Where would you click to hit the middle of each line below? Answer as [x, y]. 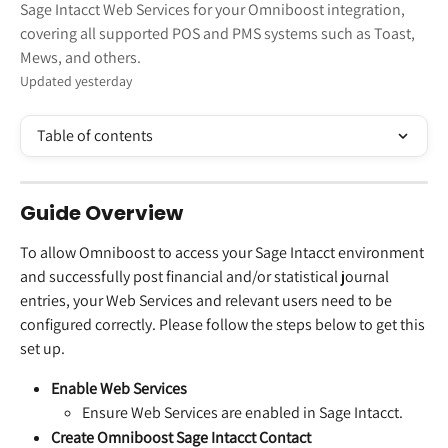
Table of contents [95, 135]
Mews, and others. [80, 57]
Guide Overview [101, 213]
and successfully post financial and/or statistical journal [206, 276]
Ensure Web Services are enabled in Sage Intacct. [242, 413]
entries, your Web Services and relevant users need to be [207, 300]
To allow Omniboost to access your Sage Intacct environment [223, 252]
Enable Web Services [119, 388]
